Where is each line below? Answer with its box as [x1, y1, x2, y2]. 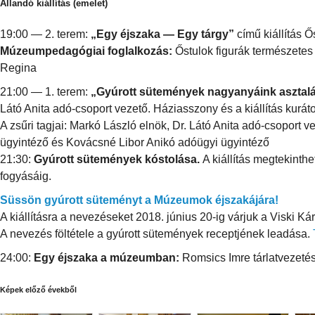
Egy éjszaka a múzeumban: [34, 252, 179, 264]
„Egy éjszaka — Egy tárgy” [91, 28, 234, 41]
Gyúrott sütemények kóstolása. [34, 153, 200, 166]
